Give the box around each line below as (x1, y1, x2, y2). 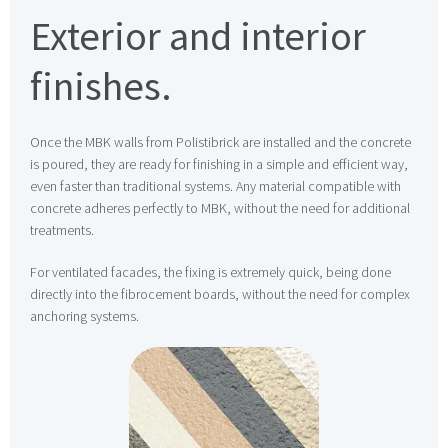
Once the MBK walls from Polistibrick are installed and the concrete (30, 132, 411, 151)
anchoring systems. (30, 306, 139, 325)
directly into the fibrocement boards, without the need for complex (30, 284, 410, 303)
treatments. (30, 220, 94, 239)
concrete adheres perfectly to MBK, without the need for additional (30, 198, 410, 217)
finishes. (30, 60, 172, 111)
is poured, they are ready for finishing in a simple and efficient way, (30, 154, 408, 173)
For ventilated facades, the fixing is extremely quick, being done (30, 262, 391, 281)
